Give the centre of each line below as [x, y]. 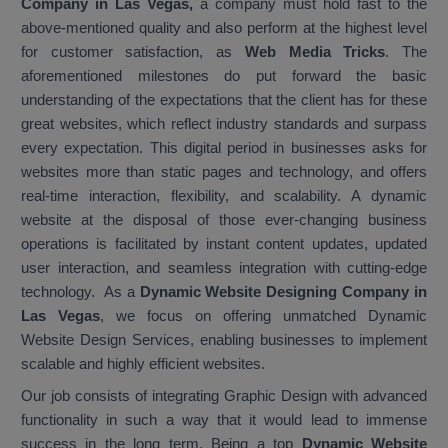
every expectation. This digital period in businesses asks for [224, 148]
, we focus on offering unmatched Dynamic [263, 316]
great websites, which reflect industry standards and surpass [224, 124]
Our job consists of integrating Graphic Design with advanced [224, 396]
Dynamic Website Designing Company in [280, 292]
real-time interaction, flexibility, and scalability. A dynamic [224, 196]
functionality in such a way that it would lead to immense [224, 420]
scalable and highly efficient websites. [143, 364]
